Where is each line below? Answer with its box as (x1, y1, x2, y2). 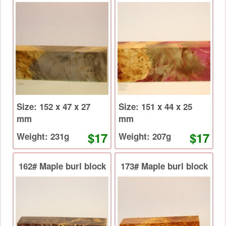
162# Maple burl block (18, 160, 106, 173)
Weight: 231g (50, 130, 69, 143)
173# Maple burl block (120, 160, 208, 173)
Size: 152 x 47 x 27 (17, 100, 39, 113)
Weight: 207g (152, 130, 171, 143)
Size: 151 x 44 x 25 (119, 100, 141, 113)
